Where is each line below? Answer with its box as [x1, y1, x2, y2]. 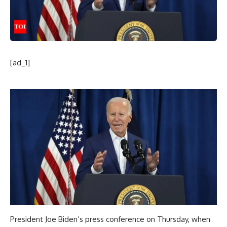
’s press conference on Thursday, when [78, 214, 210, 224]
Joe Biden [45, 214, 78, 224]
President [10, 214, 45, 224]
